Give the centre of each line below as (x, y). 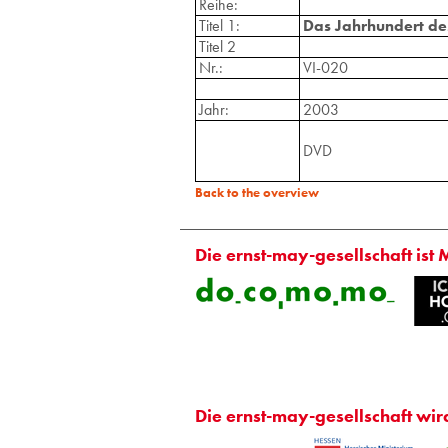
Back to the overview (256, 192)
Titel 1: (219, 25)
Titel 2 (217, 46)
